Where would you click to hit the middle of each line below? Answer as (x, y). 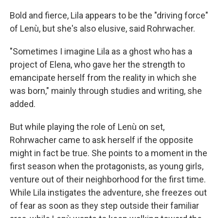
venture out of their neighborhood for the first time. (108, 180)
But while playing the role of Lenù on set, (87, 127)
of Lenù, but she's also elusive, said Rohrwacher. (102, 29)
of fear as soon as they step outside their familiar (104, 206)
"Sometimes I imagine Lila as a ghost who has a (101, 52)
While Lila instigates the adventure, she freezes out (108, 193)
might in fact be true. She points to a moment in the (109, 153)
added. (23, 104)
